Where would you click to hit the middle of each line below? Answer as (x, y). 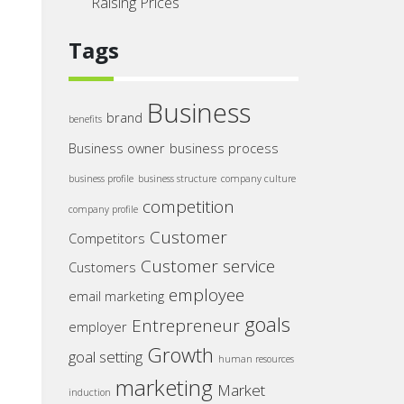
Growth (180, 355)
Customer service (208, 266)
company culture (258, 179)
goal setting (106, 357)
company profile (103, 209)
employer (98, 327)
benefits (85, 119)
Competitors (107, 239)
